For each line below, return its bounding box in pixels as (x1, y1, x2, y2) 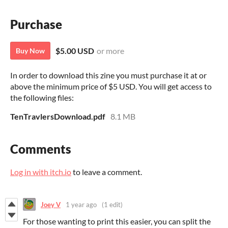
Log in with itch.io (10, 167, 71, 177)
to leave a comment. (71, 167, 142, 177)
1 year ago (66, 200, 97, 209)
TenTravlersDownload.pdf (10, 111, 105, 122)
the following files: (10, 93, 74, 103)
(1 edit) (102, 200, 123, 209)
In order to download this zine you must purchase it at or (10, 70, 207, 80)
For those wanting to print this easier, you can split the (23, 216, 211, 226)
